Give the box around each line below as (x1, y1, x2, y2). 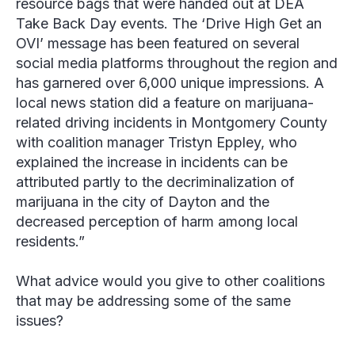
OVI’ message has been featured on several (16, 35, 300, 52)
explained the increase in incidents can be (16, 154, 288, 171)
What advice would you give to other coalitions (16, 273, 325, 290)
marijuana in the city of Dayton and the (16, 193, 269, 211)
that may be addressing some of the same (16, 292, 291, 310)
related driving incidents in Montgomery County (16, 114, 327, 132)
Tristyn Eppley (168, 134, 261, 151)
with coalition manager (16, 134, 168, 151)
